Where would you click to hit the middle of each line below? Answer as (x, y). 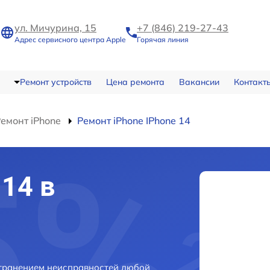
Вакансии (199, 82)
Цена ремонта (135, 82)
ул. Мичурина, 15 (55, 28)
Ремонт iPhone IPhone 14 (134, 121)
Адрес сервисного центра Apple (70, 39)
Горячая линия (163, 39)
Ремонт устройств (55, 82)
